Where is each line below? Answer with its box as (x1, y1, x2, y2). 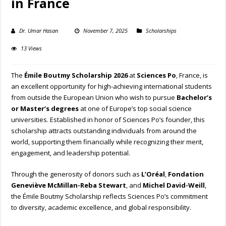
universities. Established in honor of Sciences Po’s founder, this (11, 115, 205, 125)
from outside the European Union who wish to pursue (11, 93, 177, 102)
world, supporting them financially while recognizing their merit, (11, 137, 204, 147)
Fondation (168, 169, 204, 179)
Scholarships (146, 27, 177, 35)
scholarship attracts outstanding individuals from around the (11, 126, 197, 136)
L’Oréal (141, 169, 165, 179)
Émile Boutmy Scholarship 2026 (24, 71, 128, 80)
